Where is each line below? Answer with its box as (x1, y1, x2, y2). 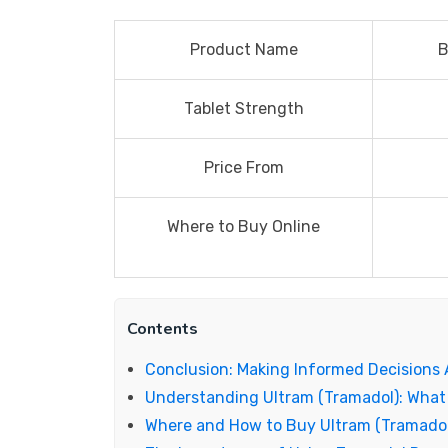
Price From (203, 158, 284, 177)
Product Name (189, 40, 298, 59)
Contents (127, 318, 198, 340)
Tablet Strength (183, 99, 304, 118)
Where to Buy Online (167, 217, 320, 236)
